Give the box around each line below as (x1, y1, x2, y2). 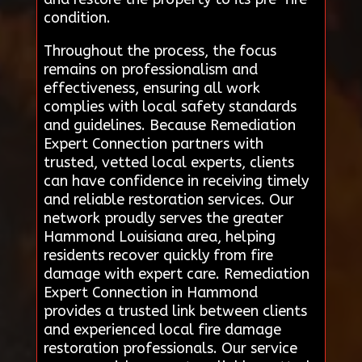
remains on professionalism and (43, 60, 258, 78)
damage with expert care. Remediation (43, 264, 309, 283)
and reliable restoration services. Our (43, 190, 294, 208)
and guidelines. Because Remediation (43, 116, 296, 134)
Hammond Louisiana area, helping (43, 227, 276, 246)
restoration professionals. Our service (43, 339, 297, 357)
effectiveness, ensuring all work (43, 78, 260, 97)
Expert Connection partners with (43, 134, 263, 153)
